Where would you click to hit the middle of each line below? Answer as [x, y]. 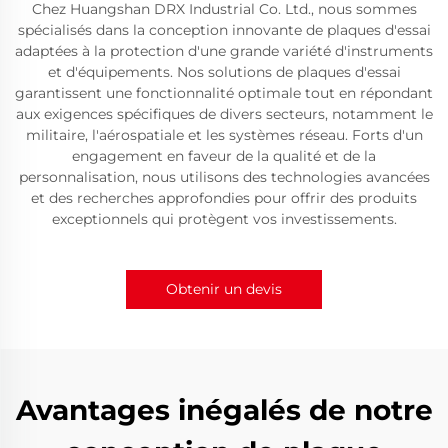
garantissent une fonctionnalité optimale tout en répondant [224, 93]
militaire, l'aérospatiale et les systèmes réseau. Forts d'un [224, 135]
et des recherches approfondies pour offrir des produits [224, 198]
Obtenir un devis [224, 289]
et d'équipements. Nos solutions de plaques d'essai [224, 72]
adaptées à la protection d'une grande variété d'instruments [224, 51]
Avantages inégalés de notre [224, 410]
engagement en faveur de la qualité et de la [224, 156]
